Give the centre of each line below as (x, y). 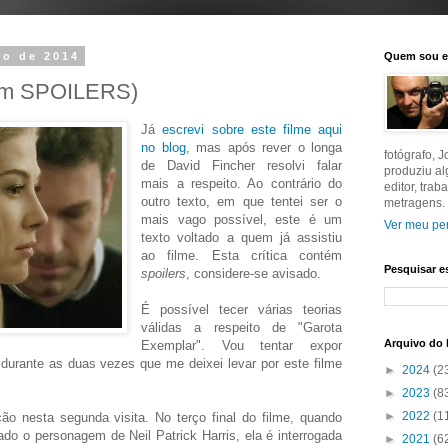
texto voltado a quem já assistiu (241, 237)
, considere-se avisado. (254, 273)
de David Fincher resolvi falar (241, 165)
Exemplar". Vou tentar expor (241, 345)
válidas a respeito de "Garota (241, 327)
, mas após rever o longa (263, 147)
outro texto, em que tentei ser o (241, 201)
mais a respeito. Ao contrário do (241, 183)
